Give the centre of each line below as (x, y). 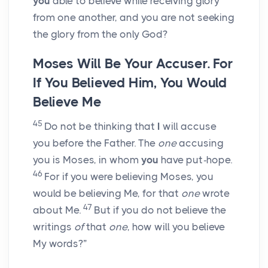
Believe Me (67, 102)
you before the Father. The (95, 143)
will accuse (188, 127)
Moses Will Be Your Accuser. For (133, 64)
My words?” (60, 244)
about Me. (58, 210)
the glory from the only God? (100, 34)
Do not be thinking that (101, 127)
